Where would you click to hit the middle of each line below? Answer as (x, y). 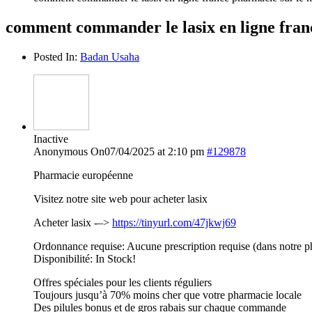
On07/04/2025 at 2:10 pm (147, 151)
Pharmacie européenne (83, 175)
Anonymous (61, 151)
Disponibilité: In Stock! (85, 258)
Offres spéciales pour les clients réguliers (123, 282)
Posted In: (57, 56)
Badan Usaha (110, 56)
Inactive (51, 139)
